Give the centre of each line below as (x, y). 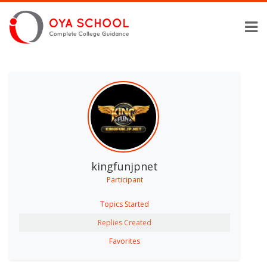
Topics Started (125, 204)
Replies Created (125, 222)
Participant (125, 179)
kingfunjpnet (125, 166)
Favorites (125, 241)
